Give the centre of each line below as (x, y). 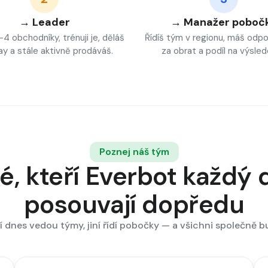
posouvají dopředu (134, 204)
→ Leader (44, 22)
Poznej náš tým (134, 152)
